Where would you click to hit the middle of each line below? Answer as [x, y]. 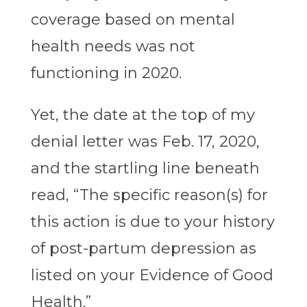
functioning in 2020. [106, 73]
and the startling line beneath [145, 169]
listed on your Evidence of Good [152, 275]
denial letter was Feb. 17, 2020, [145, 142]
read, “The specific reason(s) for [149, 195]
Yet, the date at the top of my [143, 115]
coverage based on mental [133, 20]
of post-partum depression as [143, 249]
